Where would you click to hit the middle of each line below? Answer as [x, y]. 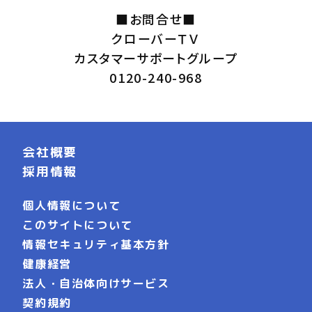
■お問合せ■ [156, 18]
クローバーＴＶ [156, 38]
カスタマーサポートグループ [156, 57]
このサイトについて [78, 225]
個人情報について [72, 205]
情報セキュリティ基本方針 [96, 244]
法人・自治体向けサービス [96, 283]
